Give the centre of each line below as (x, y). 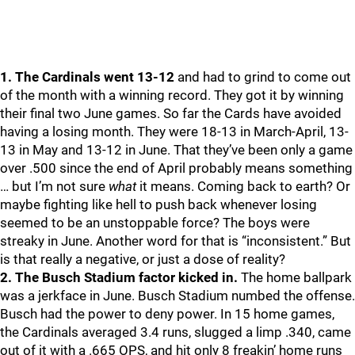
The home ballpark (296, 277)
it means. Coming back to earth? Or (243, 186)
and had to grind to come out (263, 77)
